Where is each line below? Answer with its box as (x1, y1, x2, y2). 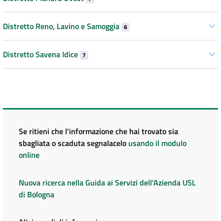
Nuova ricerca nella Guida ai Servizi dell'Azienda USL (19, 176, 196, 188)
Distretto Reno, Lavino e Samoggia (3, 20, 121, 32)
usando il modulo (128, 137, 186, 149)
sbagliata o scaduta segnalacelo (19, 137, 128, 149)
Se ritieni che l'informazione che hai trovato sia (19, 125, 178, 137)
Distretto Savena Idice (3, 48, 80, 60)
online (19, 148, 39, 161)
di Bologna (19, 188, 54, 200)
